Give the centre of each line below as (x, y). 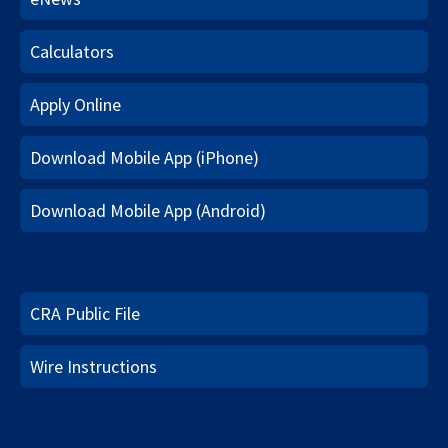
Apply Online (75, 105)
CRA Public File (85, 314)
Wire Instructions (93, 367)
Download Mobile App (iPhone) (144, 158)
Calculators (72, 52)
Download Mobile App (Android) (148, 211)
